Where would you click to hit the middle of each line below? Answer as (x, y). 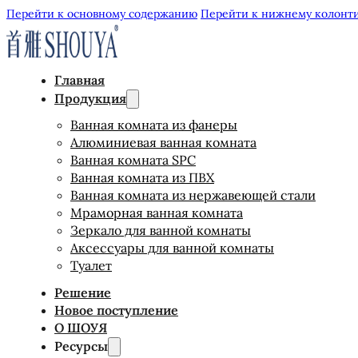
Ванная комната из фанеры (154, 125)
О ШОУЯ (81, 328)
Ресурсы (81, 346)
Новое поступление (116, 310)
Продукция (90, 98)
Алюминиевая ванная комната (163, 142)
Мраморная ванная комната (157, 213)
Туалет (91, 265)
